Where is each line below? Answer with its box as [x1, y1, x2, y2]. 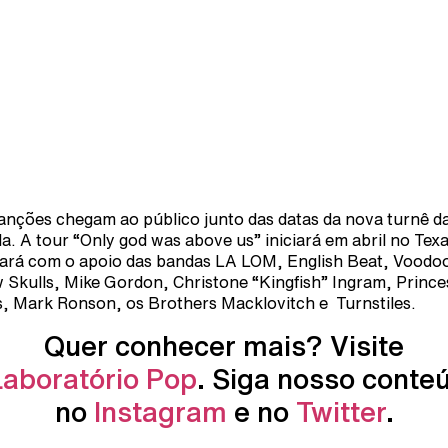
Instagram [93, 396, 227, 426]
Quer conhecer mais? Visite [44, 330, 404, 360]
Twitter [295, 396, 386, 426]
